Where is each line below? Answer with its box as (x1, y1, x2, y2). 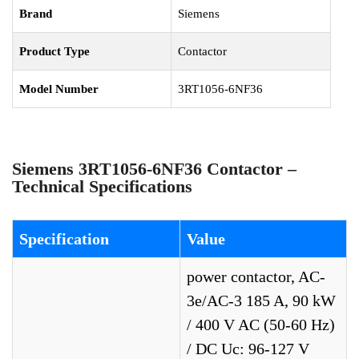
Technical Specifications (12, 176, 192, 196)
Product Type (19, 45, 90, 58)
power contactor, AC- (187, 268, 325, 285)
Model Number (19, 83, 99, 95)
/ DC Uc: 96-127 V (187, 340, 309, 357)
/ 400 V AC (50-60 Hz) (187, 316, 335, 333)
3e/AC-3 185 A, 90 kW (187, 292, 336, 309)
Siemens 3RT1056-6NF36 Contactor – (12, 159, 296, 179)
